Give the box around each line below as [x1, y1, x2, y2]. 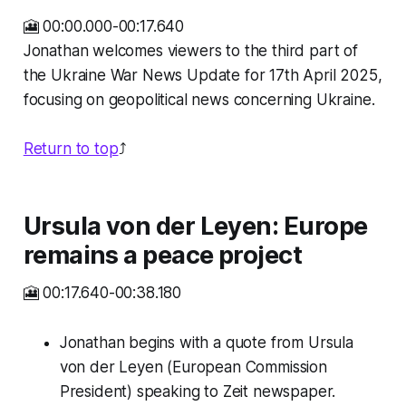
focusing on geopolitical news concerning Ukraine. [23, 91, 375, 110]
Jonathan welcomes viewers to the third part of [23, 42, 358, 61]
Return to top [23, 140, 119, 159]
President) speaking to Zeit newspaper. [59, 382, 336, 401]
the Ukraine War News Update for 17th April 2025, [23, 66, 382, 85]
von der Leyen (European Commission [59, 358, 327, 377]
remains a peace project [23, 240, 303, 271]
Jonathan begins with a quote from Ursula [59, 333, 353, 353]
